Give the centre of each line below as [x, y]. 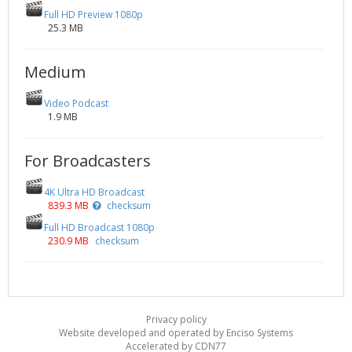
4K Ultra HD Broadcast [94, 192]
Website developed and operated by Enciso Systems [176, 333]
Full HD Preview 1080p [93, 15]
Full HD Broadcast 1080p [99, 228]
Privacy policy [176, 320]
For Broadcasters [88, 161]
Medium [55, 72]
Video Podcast [76, 104]
